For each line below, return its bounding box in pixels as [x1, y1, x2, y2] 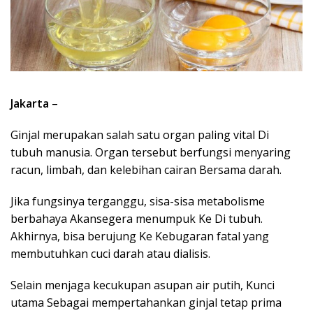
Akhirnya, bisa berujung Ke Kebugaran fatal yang [10, 228, 269, 244]
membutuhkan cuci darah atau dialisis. [10, 245, 210, 261]
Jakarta [10, 95, 49, 111]
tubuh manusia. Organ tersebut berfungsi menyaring [10, 144, 291, 160]
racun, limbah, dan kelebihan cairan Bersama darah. [10, 161, 282, 177]
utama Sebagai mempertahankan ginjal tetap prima [10, 294, 282, 310]
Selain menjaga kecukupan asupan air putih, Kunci [10, 277, 275, 293]
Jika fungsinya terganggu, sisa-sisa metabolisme [10, 193, 265, 209]
